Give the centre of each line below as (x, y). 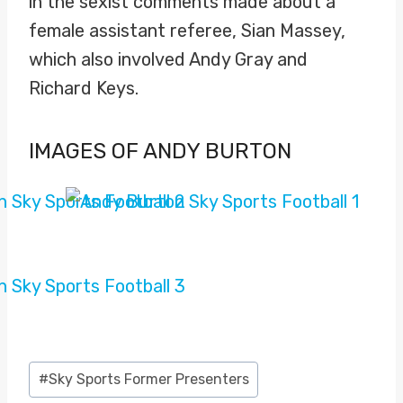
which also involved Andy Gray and (168, 59)
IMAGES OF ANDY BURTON (160, 151)
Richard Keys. (84, 88)
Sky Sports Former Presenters (148, 380)
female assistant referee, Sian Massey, (187, 31)
